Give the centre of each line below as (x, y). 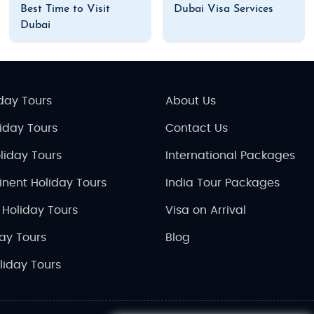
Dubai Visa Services (224, 9)
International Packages (230, 155)
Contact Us (197, 128)
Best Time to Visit (66, 9)
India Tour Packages (223, 183)
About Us (191, 101)
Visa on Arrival (206, 210)
